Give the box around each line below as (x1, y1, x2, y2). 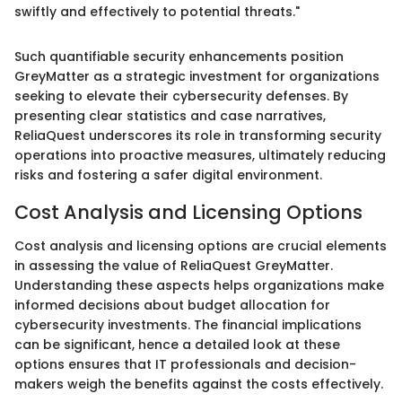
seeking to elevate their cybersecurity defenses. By (14, 86, 348, 105)
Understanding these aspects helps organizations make (14, 276, 384, 295)
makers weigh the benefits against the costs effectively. (14, 375, 383, 394)
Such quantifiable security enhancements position (14, 47, 344, 66)
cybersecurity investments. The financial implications (14, 316, 362, 335)
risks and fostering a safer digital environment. (14, 165, 322, 184)
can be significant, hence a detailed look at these (14, 336, 340, 354)
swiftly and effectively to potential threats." (14, 2, 300, 21)
